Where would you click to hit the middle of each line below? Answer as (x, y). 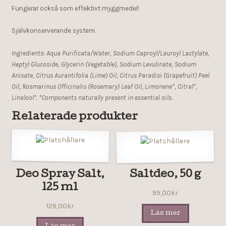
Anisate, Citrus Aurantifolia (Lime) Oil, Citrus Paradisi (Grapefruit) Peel (110, 75)
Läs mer (165, 213)
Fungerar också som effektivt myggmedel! (75, 8)
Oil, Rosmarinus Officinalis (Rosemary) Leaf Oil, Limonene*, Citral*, (104, 87)
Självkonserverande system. (53, 31)
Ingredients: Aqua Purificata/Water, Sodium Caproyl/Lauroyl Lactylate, (110, 53)
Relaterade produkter (74, 118)
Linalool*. (24, 98)
